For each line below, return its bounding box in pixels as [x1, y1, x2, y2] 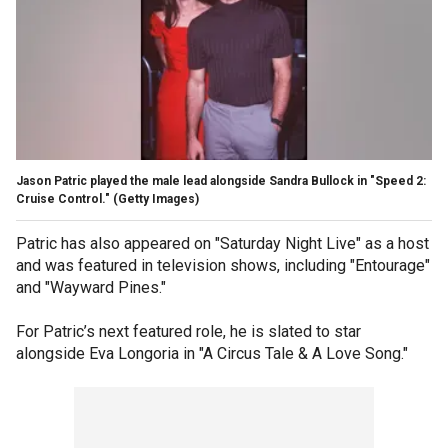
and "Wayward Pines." [16, 277, 166, 297]
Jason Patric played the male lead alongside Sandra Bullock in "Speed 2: [16, 173, 426, 188]
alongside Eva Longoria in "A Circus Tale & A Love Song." [16, 343, 408, 363]
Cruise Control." [16, 191, 110, 206]
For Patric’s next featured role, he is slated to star [16, 321, 361, 341]
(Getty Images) [113, 191, 199, 206]
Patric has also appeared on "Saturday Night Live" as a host [16, 233, 429, 253]
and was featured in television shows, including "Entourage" [16, 255, 430, 275]
